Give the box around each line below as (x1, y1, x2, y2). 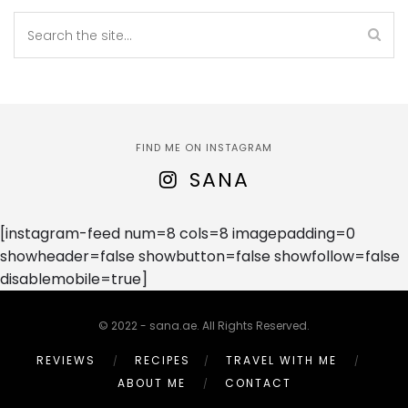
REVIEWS (36, 352, 96, 368)
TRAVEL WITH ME (225, 352, 337, 368)
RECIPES (134, 352, 190, 368)
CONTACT (224, 375, 291, 391)
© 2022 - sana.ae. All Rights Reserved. (98, 318, 310, 333)
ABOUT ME (117, 375, 186, 391)
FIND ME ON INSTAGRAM (136, 140, 272, 155)
